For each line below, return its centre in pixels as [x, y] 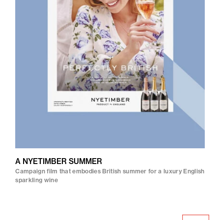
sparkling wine [37, 180]
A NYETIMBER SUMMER [59, 161]
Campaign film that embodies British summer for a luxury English [110, 171]
